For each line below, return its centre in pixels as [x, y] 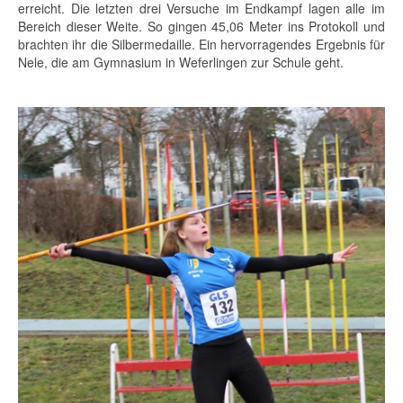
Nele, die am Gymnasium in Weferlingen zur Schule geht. [181, 62]
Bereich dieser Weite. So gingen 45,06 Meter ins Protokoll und [201, 26]
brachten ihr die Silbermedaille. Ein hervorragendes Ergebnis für [201, 44]
